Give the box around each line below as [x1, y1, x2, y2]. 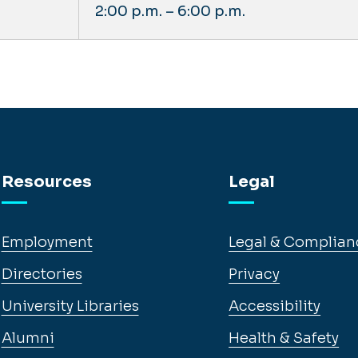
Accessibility [229, 297, 321, 315]
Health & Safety [229, 329, 340, 347]
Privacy [229, 265, 280, 283]
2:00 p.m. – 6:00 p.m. [95, 2, 246, 20]
